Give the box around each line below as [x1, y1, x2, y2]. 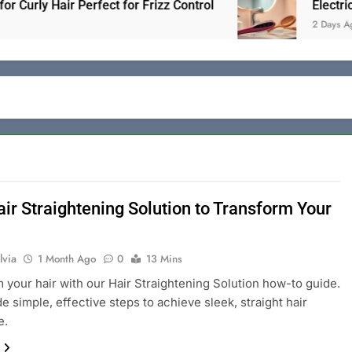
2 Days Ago [270, 17, 320, 32]
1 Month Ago [38, 251, 97, 267]
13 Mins [146, 251, 183, 267]
